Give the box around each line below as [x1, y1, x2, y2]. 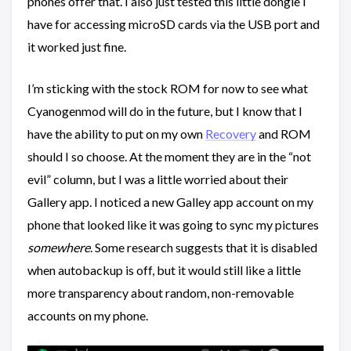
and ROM [256, 126, 311, 142]
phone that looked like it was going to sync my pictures [27, 217, 319, 233]
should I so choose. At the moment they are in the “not [27, 149, 311, 165]
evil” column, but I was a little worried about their [27, 172, 288, 187]
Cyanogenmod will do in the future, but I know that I [27, 103, 302, 119]
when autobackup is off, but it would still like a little [27, 262, 301, 278]
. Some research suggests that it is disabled [90, 240, 317, 255]
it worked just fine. [27, 39, 126, 55]
